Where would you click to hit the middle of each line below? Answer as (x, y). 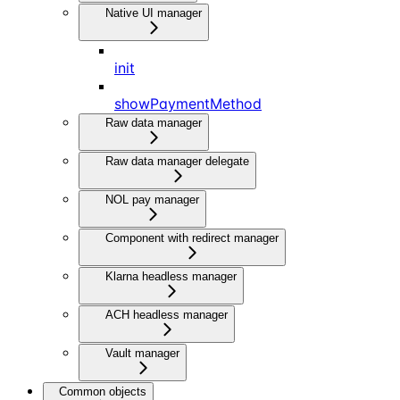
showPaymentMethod (188, 103)
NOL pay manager (152, 199)
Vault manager (142, 353)
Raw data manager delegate (177, 161)
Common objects (103, 391)
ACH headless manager (167, 314)
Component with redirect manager (192, 237)
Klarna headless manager (171, 276)
